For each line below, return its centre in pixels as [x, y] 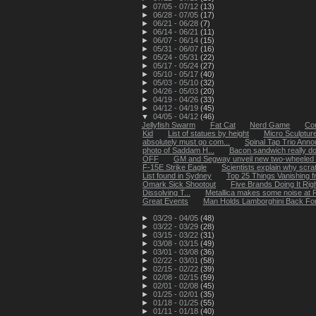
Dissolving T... [166, 192]
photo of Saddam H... [178, 150]
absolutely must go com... [186, 141]
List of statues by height [208, 133]
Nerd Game [270, 124]
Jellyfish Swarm [168, 124]
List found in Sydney [177, 175]
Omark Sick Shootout [179, 184]
